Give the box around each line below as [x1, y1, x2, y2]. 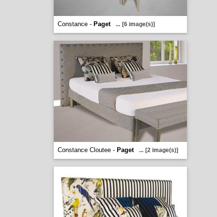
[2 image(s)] [145, 147, 178, 154]
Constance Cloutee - [57, 146, 117, 154]
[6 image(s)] [122, 21, 155, 28]
